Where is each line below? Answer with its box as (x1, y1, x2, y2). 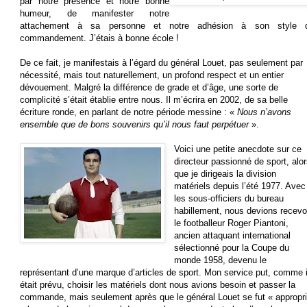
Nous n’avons (237, 107, 291, 118)
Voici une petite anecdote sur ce (174, 144, 302, 155)
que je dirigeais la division (174, 169, 277, 180)
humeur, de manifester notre (20, 8, 169, 19)
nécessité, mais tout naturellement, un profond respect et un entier (20, 70, 284, 81)
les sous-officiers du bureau (174, 193, 284, 204)
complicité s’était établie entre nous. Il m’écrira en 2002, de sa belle (20, 95, 288, 106)
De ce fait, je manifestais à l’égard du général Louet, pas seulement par (20, 58, 303, 69)
